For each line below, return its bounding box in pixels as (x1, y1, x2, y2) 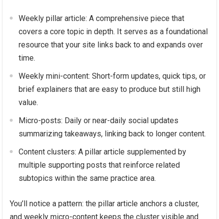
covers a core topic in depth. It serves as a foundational (19, 27, 208, 36)
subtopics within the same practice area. (19, 174, 156, 183)
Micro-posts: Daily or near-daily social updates (19, 116, 179, 125)
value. (19, 98, 39, 107)
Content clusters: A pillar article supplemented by (19, 147, 187, 156)
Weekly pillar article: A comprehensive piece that (19, 14, 185, 23)
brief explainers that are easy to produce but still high (19, 85, 201, 94)
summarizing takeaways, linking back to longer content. (19, 129, 206, 138)
